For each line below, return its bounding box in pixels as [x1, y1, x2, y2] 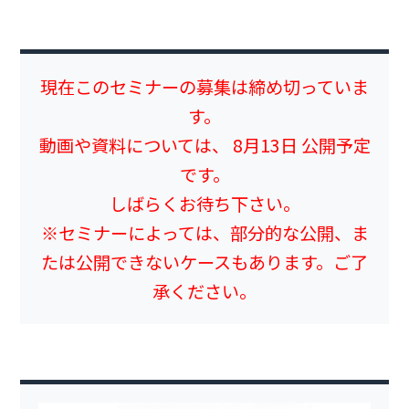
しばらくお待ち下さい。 [109, 191, 300, 216]
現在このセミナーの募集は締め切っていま [40, 74, 369, 100]
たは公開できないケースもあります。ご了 [41, 249, 368, 275]
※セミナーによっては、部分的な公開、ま [40, 220, 369, 246]
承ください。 [152, 278, 257, 304]
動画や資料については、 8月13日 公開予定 [38, 132, 371, 158]
